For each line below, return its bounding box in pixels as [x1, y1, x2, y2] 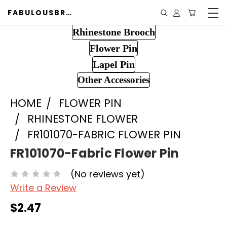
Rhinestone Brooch [72, 26, 155, 37]
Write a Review [10, 181, 77, 194]
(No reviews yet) [70, 167, 145, 180]
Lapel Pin [92, 59, 135, 70]
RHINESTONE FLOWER [27, 111, 138, 126]
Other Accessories [78, 74, 149, 85]
